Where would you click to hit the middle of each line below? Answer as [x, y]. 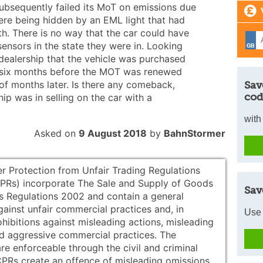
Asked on [56, 133]
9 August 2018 [113, 133]
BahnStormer [195, 133]
